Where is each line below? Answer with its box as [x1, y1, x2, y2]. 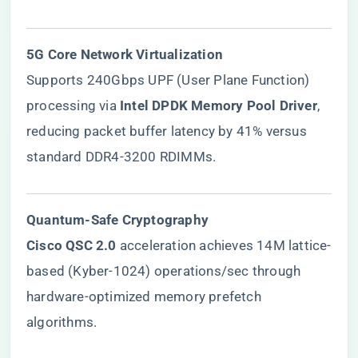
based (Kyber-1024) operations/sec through [26, 263, 301, 279]
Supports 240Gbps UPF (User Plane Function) [26, 72, 310, 88]
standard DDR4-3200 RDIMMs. [26, 149, 217, 165]
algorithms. [26, 314, 97, 330]
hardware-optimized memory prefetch [26, 288, 261, 304]
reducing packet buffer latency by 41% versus [26, 123, 307, 139]
